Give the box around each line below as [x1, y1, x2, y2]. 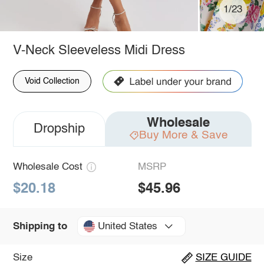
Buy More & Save [138, 129, 228, 141]
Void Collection [24, 77, 80, 85]
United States [97, 221, 157, 232]
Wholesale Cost [12, 161, 82, 172]
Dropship [33, 122, 85, 136]
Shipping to [12, 221, 67, 232]
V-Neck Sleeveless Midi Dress [12, 44, 185, 57]
